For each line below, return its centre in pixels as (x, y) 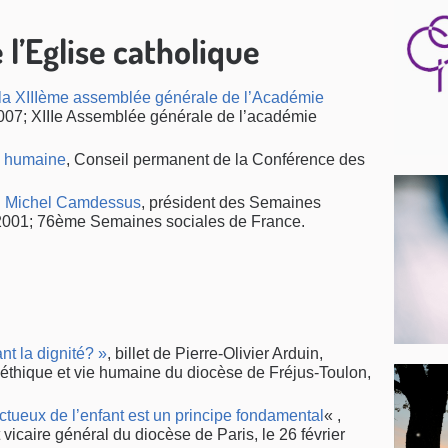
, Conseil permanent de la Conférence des (215, 159)
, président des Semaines (231, 202)
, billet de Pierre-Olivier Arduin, (215, 353)
